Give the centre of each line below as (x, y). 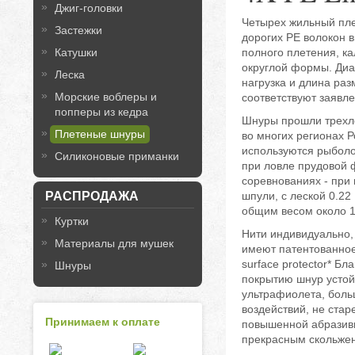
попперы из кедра (101, 112)
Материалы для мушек (114, 243)
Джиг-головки (89, 8)
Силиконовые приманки (117, 156)
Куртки (72, 221)
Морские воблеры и (106, 97)
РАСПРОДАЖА (92, 196)
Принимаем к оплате (103, 322)
